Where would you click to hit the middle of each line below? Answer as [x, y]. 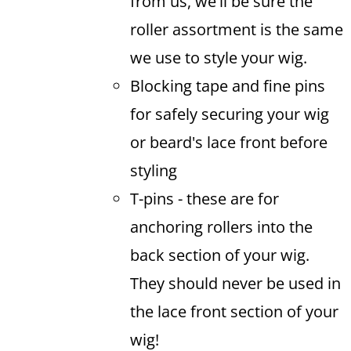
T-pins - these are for [204, 199]
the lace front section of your [234, 311]
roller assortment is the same [236, 29]
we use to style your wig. [220, 58]
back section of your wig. [219, 255]
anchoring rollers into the [221, 227]
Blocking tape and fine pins [227, 86]
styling [153, 170]
